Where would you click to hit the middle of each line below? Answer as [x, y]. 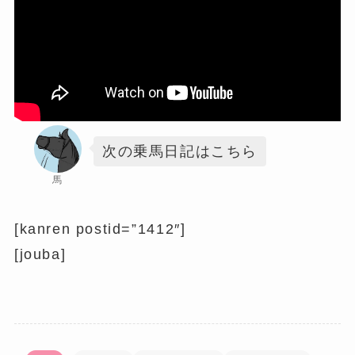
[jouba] [40, 254]
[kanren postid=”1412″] [100, 229]
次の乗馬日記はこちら [180, 151]
